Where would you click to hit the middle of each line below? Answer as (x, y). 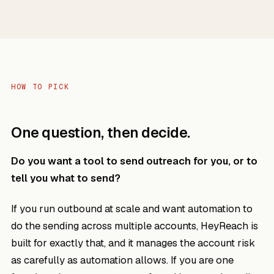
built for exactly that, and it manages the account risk (133, 243)
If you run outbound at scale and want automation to (132, 209)
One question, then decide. (101, 133)
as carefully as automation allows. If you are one (122, 260)
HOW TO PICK (40, 87)
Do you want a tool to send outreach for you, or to (134, 161)
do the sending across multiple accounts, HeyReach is (135, 226)
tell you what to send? (66, 178)
